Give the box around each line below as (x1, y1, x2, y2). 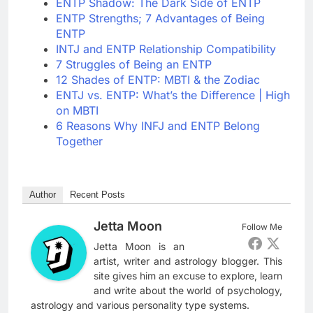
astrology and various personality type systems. (31, 298, 249, 311)
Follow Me (242, 221, 282, 232)
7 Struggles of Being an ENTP (56, 57, 212, 71)
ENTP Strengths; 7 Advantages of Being (56, 10, 265, 25)
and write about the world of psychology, (94, 284, 282, 296)
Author (29, 189, 56, 200)
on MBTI (56, 103, 102, 117)
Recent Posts (70, 189, 125, 200)
